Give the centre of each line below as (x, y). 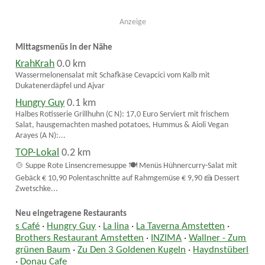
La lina (116, 226)
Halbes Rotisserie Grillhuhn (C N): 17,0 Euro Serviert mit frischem (122, 115)
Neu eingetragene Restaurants (71, 214)
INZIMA (167, 238)
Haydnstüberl (221, 250)
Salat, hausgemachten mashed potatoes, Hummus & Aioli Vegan (122, 125)
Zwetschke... (37, 189)
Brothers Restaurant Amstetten (80, 238)
